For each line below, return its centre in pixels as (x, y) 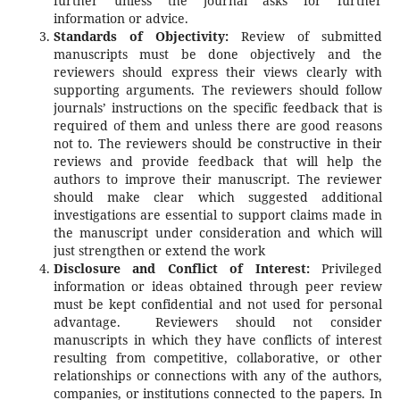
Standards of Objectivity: (141, 37)
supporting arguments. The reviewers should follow (218, 90)
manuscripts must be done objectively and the (218, 54)
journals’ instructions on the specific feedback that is (218, 108)
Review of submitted (306, 37)
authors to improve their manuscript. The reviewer (218, 179)
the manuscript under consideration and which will (218, 233)
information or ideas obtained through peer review (218, 287)
